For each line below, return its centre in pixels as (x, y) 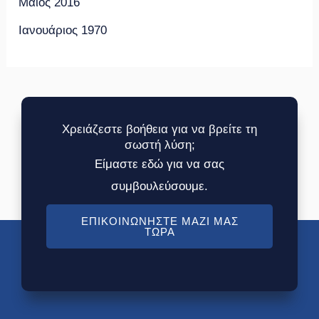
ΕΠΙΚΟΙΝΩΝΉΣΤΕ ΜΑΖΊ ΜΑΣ (159, 221)
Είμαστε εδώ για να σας (159, 164)
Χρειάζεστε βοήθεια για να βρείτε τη (159, 130)
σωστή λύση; (159, 145)
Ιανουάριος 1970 (63, 30)
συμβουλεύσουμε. (159, 187)
